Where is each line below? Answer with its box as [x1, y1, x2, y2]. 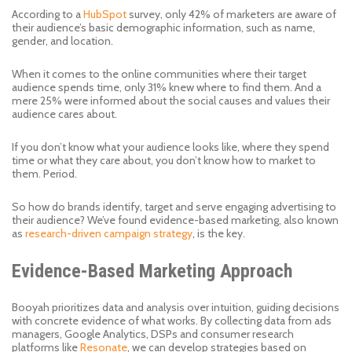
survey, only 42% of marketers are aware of [126, 7, 336, 21]
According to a [12, 7, 83, 21]
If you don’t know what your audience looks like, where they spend [12, 140, 329, 154]
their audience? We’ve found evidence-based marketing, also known [12, 213, 339, 227]
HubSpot [83, 7, 126, 21]
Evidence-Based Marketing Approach [12, 260, 292, 282]
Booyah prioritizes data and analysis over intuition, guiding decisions [12, 300, 339, 314]
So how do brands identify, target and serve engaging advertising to [12, 200, 336, 214]
